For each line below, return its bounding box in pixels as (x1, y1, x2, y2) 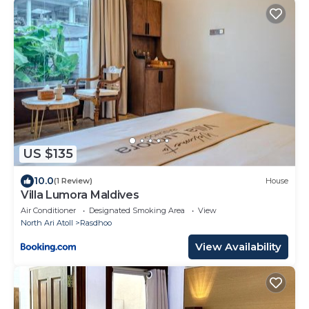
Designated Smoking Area (89, 205, 185, 215)
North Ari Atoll (21, 217, 73, 228)
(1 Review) (54, 176, 92, 186)
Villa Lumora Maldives (21, 188, 139, 201)
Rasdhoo (80, 217, 112, 228)
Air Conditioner (21, 205, 76, 215)
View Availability (195, 239, 281, 253)
